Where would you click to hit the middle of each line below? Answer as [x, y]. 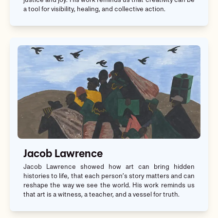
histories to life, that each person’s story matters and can [109, 177]
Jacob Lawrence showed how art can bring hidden [109, 167]
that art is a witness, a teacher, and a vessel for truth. [101, 195]
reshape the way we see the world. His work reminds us [109, 186]
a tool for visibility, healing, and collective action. [94, 10]
